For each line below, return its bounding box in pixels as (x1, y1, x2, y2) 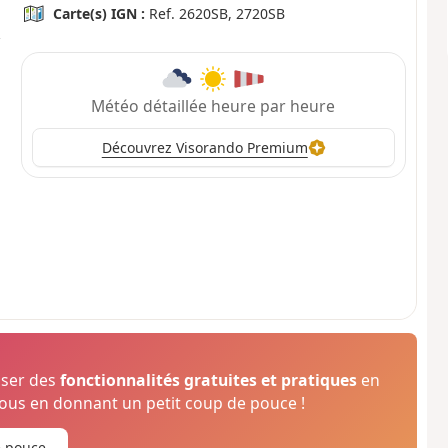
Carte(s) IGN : (53, 4, 146, 24)
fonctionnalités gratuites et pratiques (60, 369, 358, 392)
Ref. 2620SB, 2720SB (145, 4, 286, 24)
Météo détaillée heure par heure (91, 94, 336, 117)
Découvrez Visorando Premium (101, 138, 308, 158)
